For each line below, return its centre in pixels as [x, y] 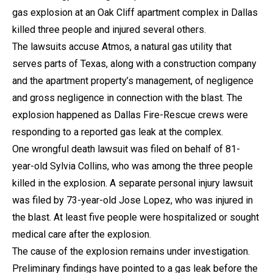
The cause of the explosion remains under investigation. [131, 251]
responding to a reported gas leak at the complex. [118, 132]
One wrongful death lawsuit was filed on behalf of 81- [126, 149]
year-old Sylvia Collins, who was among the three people [133, 166]
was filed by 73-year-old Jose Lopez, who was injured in [133, 200]
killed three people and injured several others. [109, 29]
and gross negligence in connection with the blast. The [127, 97]
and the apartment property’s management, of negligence [133, 80]
